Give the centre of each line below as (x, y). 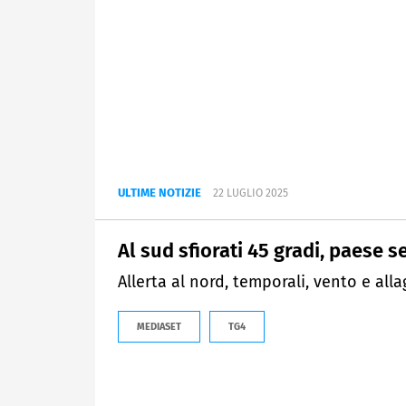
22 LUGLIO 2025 (251, 193)
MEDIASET (159, 327)
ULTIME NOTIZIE (159, 193)
